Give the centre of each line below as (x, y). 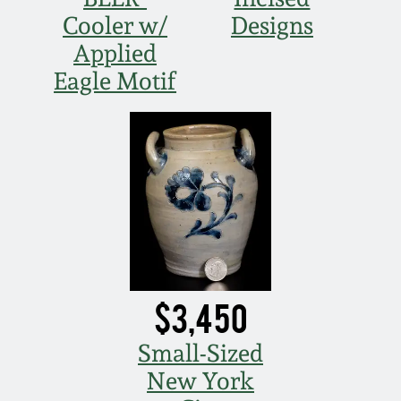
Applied (115, 54)
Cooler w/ (115, 26)
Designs (272, 26)
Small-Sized (200, 354)
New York (200, 381)
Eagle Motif (115, 81)
